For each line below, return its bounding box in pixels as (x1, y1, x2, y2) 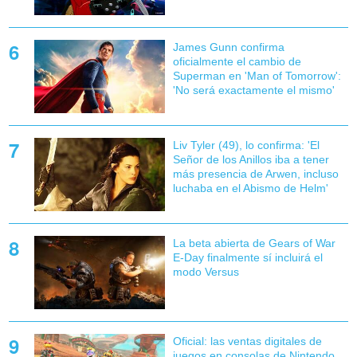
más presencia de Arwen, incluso (172, 167, 339, 181)
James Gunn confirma (172, 40, 284, 53)
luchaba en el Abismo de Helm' (172, 182, 328, 195)
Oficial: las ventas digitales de (172, 335, 322, 348)
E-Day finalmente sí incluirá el (172, 251, 323, 265)
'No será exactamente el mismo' (172, 83, 335, 96)
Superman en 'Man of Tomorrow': (172, 69, 341, 82)
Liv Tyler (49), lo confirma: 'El (172, 139, 320, 152)
